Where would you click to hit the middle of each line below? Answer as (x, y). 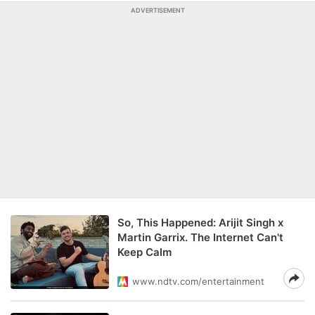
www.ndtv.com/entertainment (198, 281)
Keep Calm (144, 252)
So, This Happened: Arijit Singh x (200, 223)
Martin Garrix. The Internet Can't (200, 237)
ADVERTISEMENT (157, 10)
